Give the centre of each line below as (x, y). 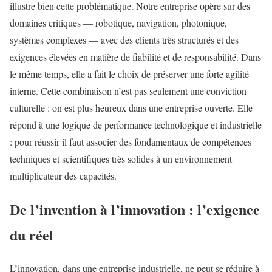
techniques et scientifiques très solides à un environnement (121, 159)
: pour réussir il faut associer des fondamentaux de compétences (131, 142)
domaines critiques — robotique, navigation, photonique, (118, 23)
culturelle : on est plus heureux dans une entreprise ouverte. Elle (131, 108)
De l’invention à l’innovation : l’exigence (135, 209)
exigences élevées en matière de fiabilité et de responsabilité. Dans (135, 57)
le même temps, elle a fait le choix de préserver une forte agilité (129, 74)
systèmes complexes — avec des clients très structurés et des (124, 40)
